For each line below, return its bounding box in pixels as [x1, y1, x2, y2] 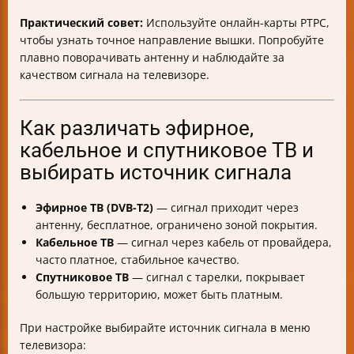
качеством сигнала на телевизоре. [20, 66, 209, 82]
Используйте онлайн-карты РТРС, [143, 14, 330, 30]
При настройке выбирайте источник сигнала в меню [20, 319, 311, 335]
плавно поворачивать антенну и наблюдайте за [20, 49, 284, 65]
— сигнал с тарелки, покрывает [129, 269, 305, 284]
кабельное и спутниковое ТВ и [20, 137, 314, 162]
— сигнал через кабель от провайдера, [114, 234, 332, 250]
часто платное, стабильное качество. [36, 251, 239, 267]
